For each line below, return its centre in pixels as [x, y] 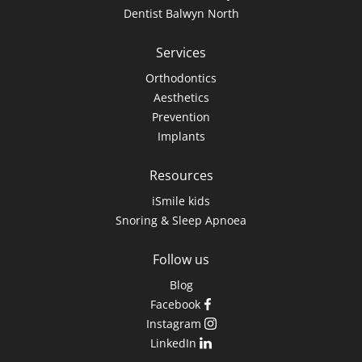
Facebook [175, 305]
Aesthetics [181, 98]
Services [181, 53]
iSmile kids [181, 201]
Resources [181, 176]
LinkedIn [173, 343]
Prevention [181, 117]
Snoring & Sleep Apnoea [181, 221]
